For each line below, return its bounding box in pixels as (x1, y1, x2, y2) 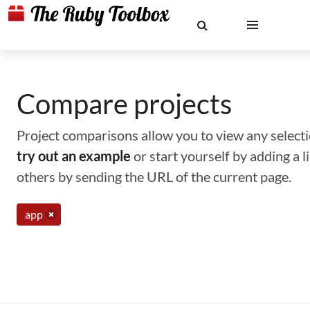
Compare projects (17, 87, 232, 120)
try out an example (17, 147, 131, 164)
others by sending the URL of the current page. (17, 168, 291, 185)
